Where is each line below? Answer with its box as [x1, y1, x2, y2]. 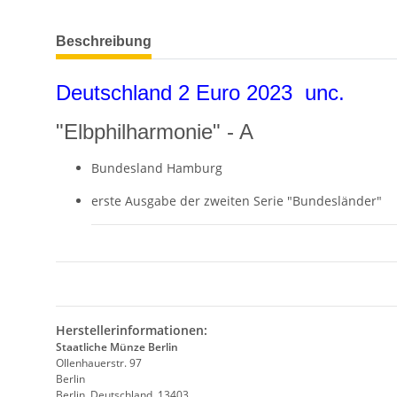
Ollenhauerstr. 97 [56, 355, 142, 371]
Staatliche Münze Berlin [56, 339, 178, 355]
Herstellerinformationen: [56, 322, 207, 339]
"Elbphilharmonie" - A [56, 120, 253, 144]
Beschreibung [56, 34, 152, 50]
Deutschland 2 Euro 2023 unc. [56, 81, 345, 105]
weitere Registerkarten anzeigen [55, 24, 247, 42]
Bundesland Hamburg [91, 160, 222, 177]
